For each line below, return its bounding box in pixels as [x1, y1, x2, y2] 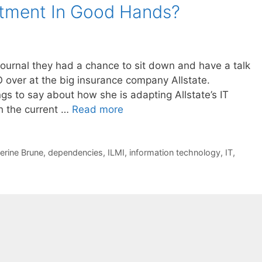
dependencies [48, 147, 103, 157]
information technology [129, 147, 220, 157]
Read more [72, 104, 123, 116]
